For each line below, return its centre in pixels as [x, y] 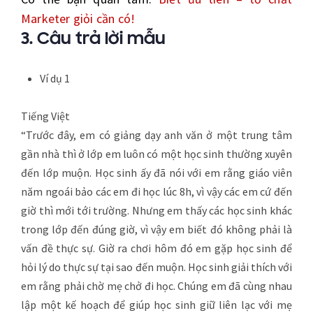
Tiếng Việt [45, 116]
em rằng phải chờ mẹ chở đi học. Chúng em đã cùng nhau [156, 285]
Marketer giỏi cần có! [78, 18]
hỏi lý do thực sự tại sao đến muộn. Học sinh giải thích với [156, 267]
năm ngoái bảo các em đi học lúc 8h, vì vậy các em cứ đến [156, 191]
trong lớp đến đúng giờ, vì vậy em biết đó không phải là [156, 229]
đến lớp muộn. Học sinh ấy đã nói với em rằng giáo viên [156, 172]
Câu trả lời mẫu [103, 39]
